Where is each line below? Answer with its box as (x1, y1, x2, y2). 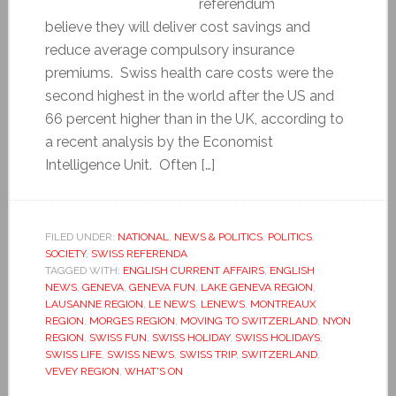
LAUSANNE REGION (44, 297, 143, 310)
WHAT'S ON (124, 364, 183, 377)
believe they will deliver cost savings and (44, 18, 310, 35)
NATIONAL (117, 230, 169, 243)
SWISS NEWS (106, 347, 174, 361)
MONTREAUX (249, 297, 316, 310)
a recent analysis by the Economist (44, 133, 273, 150)
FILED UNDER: (44, 230, 118, 243)
